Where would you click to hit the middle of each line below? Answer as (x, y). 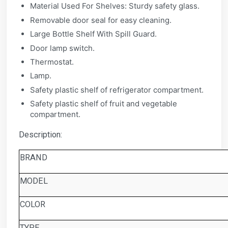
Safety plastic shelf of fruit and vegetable (104, 104)
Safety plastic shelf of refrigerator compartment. (117, 90)
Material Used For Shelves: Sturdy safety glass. (115, 6)
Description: (40, 135)
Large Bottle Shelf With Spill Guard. (94, 34)
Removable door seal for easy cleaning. (101, 20)
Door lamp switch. (63, 48)
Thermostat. (52, 62)
